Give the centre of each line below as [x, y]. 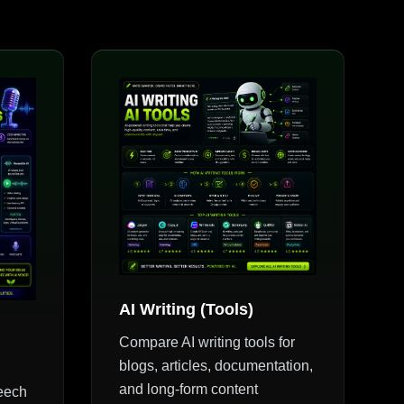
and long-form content [189, 389]
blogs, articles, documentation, [216, 365]
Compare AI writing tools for [207, 342]
